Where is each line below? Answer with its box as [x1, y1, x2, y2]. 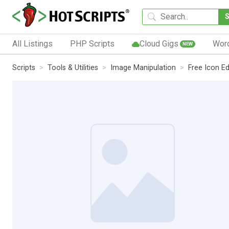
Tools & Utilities [48, 63, 98, 72]
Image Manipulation [110, 63, 176, 72]
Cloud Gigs [139, 38, 178, 49]
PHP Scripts [70, 38, 114, 49]
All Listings [12, 38, 53, 49]
